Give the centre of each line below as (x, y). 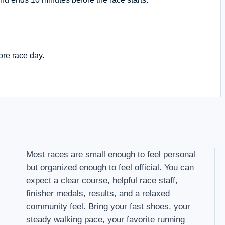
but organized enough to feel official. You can (110, 167)
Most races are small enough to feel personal (111, 154)
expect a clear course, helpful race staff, (102, 180)
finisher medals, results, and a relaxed (98, 193)
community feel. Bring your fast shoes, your (108, 206)
